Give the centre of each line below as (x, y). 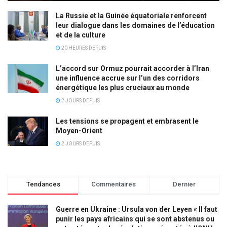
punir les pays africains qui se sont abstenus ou (135, 219)
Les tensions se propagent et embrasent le (127, 121)
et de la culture (81, 35)
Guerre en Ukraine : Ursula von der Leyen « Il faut (137, 210)
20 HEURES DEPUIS (83, 48)
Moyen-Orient (79, 131)
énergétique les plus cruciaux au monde (123, 88)
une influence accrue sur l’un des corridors (128, 78)
